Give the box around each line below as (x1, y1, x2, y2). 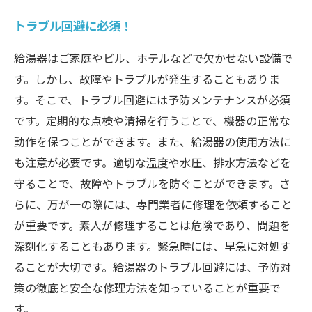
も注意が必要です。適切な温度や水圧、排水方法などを (14, 154, 291, 171)
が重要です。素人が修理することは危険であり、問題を (14, 217, 290, 233)
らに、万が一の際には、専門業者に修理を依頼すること (14, 196, 292, 212)
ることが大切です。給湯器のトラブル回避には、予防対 (14, 258, 291, 275)
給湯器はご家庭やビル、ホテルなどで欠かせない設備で (14, 49, 292, 66)
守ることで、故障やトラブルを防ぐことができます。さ (14, 175, 290, 192)
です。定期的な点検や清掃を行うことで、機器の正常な (14, 112, 290, 129)
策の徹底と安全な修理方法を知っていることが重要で (14, 279, 281, 296)
